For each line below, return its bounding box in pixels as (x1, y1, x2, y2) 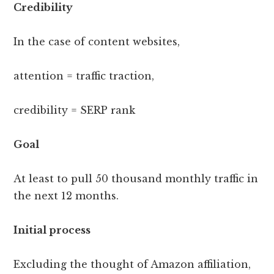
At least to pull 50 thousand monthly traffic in (13, 172, 259, 185)
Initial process (13, 224, 91, 237)
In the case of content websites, (13, 35, 180, 48)
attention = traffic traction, (13, 70, 155, 83)
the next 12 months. (13, 190, 119, 202)
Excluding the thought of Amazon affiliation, (13, 258, 251, 271)
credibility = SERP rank (13, 104, 136, 117)
